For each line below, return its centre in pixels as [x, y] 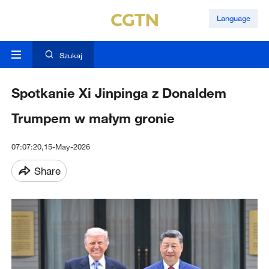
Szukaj [71, 56]
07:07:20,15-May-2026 [50, 147]
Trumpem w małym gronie [93, 118]
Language [233, 18]
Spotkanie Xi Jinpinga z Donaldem [119, 93]
